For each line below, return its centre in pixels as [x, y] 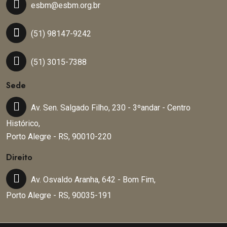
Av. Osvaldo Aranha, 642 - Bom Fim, [93, 180]
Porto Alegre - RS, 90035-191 [59, 196]
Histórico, [23, 124]
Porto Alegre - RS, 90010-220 [59, 137]
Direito [19, 158]
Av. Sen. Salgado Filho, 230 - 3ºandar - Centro [111, 108]
